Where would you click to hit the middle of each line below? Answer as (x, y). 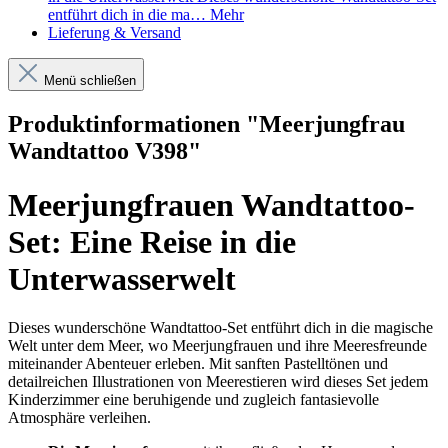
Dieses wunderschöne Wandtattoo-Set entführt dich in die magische (220, 327)
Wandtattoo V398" (104, 151)
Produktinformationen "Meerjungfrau (206, 124)
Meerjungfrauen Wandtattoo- (211, 204)
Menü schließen (90, 81)
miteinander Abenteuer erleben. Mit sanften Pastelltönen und (198, 363)
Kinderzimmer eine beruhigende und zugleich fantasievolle (193, 399)
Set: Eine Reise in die (152, 241)
